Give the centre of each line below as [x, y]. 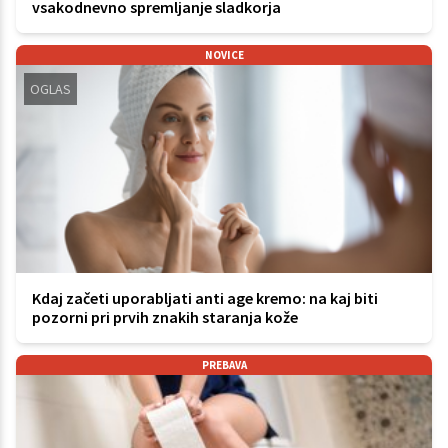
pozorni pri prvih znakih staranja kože [165, 316]
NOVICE [224, 54]
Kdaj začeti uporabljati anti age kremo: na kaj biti [205, 297]
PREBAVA [224, 364]
